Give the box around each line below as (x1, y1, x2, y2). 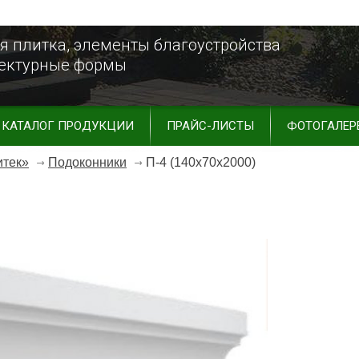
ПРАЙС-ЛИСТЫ (167, 119, 254, 133)
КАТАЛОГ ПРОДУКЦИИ (2, 119, 134, 133)
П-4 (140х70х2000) (146, 155, 256, 169)
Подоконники (48, 155, 127, 169)
